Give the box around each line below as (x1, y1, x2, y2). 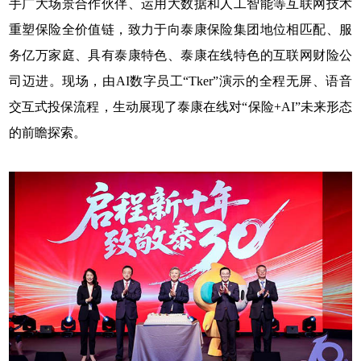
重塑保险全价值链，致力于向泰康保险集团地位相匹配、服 (9, 22, 352, 36)
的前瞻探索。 (9, 125, 87, 139)
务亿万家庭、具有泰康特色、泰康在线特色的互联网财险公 (9, 48, 352, 62)
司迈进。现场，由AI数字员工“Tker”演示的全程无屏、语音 (9, 73, 352, 88)
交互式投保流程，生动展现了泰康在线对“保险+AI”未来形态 (9, 99, 352, 114)
